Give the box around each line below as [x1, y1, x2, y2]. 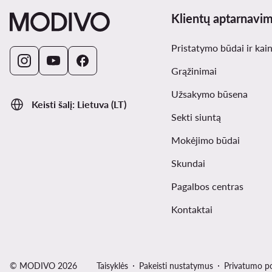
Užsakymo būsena [171, 88, 248, 100]
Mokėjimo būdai [171, 134, 240, 146]
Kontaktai [171, 203, 212, 216]
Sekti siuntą [171, 111, 221, 123]
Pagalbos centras [171, 180, 243, 192]
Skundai [171, 157, 205, 169]
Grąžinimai [171, 65, 217, 77]
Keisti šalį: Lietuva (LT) [32, 98, 126, 110]
